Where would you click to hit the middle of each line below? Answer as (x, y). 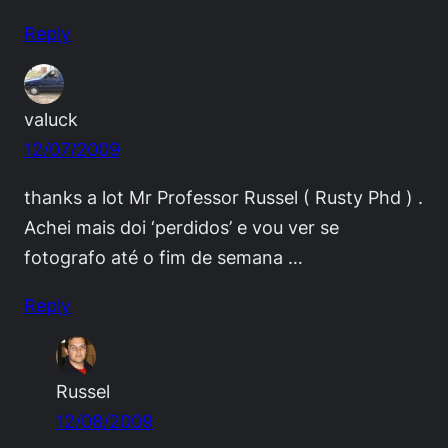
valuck (51, 118)
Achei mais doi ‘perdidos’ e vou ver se (181, 226)
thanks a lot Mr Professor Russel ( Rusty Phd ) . (223, 196)
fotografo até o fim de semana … (163, 256)
